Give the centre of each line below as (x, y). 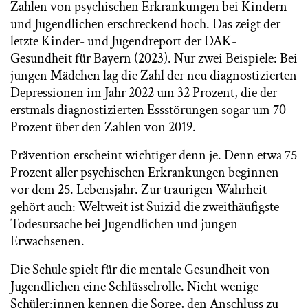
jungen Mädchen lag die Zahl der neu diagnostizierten (154, 76)
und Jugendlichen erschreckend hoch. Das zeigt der (145, 24)
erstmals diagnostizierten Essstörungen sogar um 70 (148, 110)
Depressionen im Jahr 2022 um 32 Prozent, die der (144, 93)
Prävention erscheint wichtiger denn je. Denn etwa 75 (154, 155)
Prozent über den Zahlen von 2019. (103, 127)
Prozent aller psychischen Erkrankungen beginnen (145, 173)
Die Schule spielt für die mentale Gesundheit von (140, 269)
